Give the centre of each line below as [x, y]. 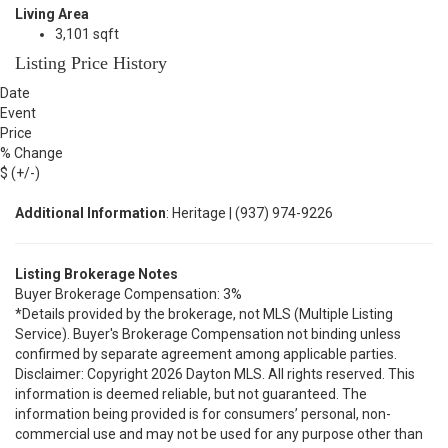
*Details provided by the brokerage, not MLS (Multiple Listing [204, 314]
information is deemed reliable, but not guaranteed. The [191, 394]
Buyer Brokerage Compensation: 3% [128, 294]
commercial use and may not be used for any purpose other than [219, 434]
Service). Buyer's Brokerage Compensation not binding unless [208, 334]
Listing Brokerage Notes [96, 274]
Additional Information [90, 213]
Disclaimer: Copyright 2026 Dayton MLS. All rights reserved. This [215, 374]
